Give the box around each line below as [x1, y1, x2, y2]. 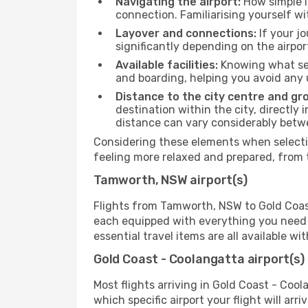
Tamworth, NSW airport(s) [93, 173, 247, 188]
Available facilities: [115, 58, 218, 71]
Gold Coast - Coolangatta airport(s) [93, 252, 305, 267]
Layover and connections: [115, 27, 256, 40]
